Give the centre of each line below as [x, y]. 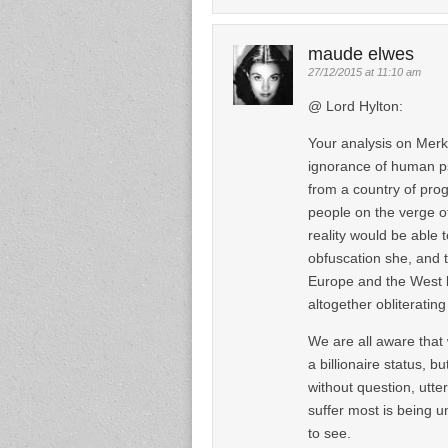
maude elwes [361, 53]
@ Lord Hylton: [355, 105]
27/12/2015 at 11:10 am [364, 71]
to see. [329, 432]
